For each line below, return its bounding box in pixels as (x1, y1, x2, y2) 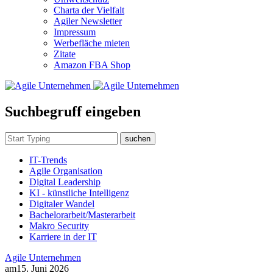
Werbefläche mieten (54, 38, 130, 48)
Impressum (54, 27, 96, 37)
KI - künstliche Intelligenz (29, 187, 129, 198)
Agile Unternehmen (5, 252, 81, 263)
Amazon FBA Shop (54, 60, 130, 70)
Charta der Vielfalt (54, 5, 124, 15)
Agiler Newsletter (54, 16, 122, 26)
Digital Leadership (29, 176, 101, 187)
